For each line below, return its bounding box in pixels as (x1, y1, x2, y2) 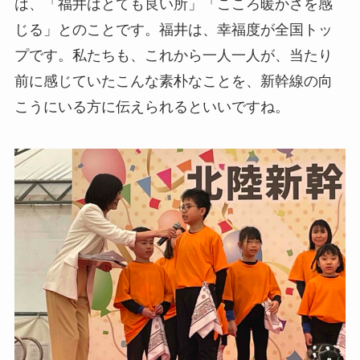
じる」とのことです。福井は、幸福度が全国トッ (14, 22, 333, 39)
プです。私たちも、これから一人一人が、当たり (14, 47, 333, 64)
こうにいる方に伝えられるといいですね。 (14, 99, 289, 116)
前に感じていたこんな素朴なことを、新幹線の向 (14, 73, 333, 90)
